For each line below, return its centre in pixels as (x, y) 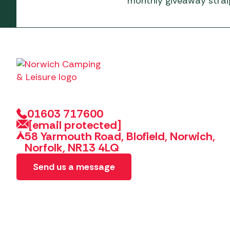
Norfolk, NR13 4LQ (72, 147)
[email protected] (75, 125)
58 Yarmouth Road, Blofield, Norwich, (120, 136)
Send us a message (74, 167)
